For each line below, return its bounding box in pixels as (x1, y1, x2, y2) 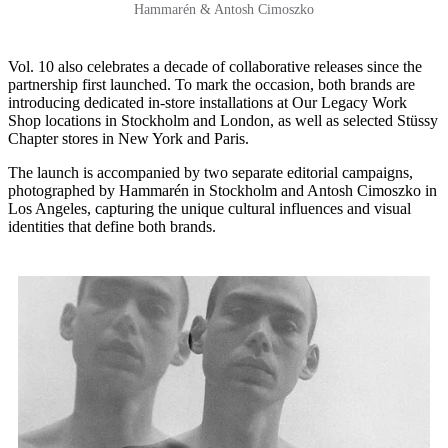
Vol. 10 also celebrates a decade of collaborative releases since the (8, 58, 422, 76)
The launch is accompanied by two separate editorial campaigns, (8, 164, 413, 182)
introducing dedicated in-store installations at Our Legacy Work (8, 94, 407, 112)
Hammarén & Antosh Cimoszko (134, 2, 314, 18)
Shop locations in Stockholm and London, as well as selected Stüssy (8, 112, 438, 130)
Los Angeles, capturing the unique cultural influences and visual (8, 200, 411, 218)
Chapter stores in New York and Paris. (8, 130, 249, 148)
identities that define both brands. (8, 218, 216, 236)
